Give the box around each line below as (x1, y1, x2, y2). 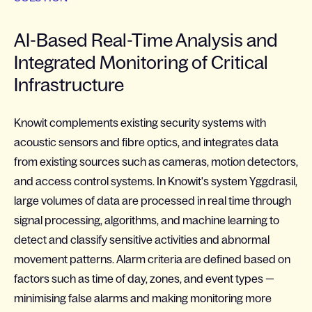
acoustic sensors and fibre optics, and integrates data (14, 136, 279, 148)
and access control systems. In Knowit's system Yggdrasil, (14, 175, 297, 187)
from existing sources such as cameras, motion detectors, (14, 155, 298, 168)
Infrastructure (14, 75, 124, 95)
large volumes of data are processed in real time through (14, 194, 291, 207)
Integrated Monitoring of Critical (14, 52, 268, 72)
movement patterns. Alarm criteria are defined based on (14, 253, 290, 265)
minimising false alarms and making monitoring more (14, 292, 272, 304)
